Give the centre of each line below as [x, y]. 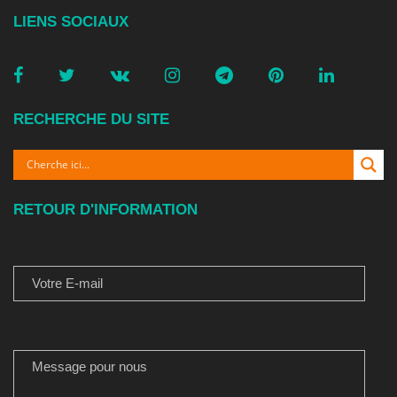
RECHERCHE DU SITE [91, 119]
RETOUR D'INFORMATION [105, 209]
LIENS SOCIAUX [71, 21]
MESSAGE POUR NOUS [89, 333]
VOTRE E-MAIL [60, 249]
